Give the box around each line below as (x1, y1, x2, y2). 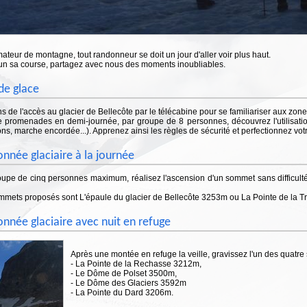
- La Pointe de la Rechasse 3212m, (71, 258, 201, 269)
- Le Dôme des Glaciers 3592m (71, 278, 186, 288)
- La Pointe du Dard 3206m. (71, 287, 173, 297)
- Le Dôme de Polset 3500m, (71, 268, 177, 278)
